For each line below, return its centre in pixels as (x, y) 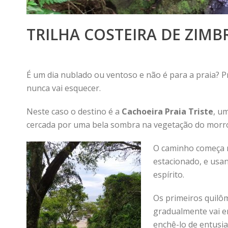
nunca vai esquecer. (64, 88)
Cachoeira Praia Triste (166, 111)
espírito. (169, 175)
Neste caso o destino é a (73, 111)
